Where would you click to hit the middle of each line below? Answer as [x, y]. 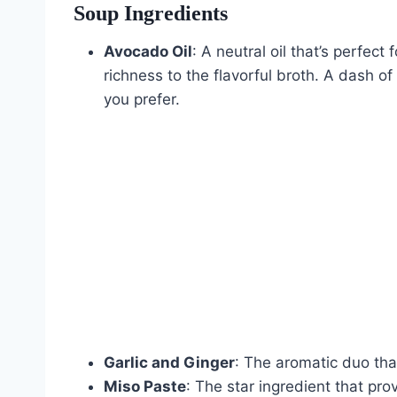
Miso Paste [145, 386]
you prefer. [142, 99]
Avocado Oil [148, 51]
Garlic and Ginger [169, 362]
